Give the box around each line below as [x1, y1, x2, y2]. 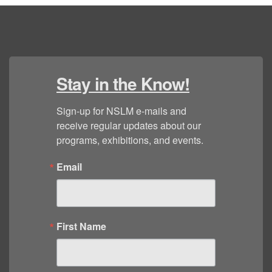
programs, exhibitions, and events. [56, 133, 203, 147]
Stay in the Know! [56, 71, 189, 96]
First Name [56, 219, 106, 233]
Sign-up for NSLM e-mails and [56, 104, 186, 118]
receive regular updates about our [56, 118, 201, 132]
